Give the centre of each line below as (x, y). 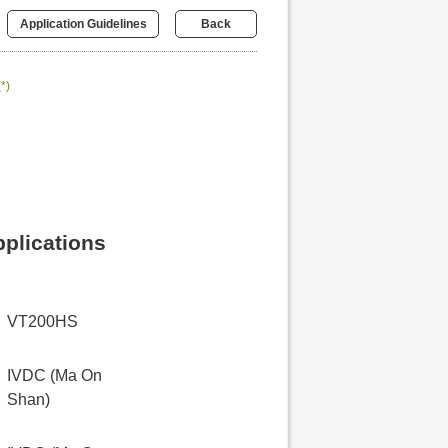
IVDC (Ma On (54, 375)
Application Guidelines (83, 24)
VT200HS (42, 321)
